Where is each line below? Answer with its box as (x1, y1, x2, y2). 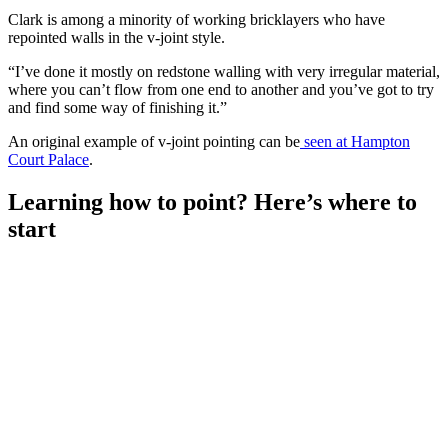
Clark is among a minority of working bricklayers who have (8, 11, 385, 29)
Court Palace (8, 151, 89, 169)
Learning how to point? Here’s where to (8, 189, 417, 216)
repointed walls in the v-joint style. (8, 29, 225, 47)
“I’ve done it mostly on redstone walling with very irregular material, (8, 63, 440, 81)
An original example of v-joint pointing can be (8, 133, 300, 151)
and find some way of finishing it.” (8, 99, 227, 117)
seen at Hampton (300, 133, 410, 151)
